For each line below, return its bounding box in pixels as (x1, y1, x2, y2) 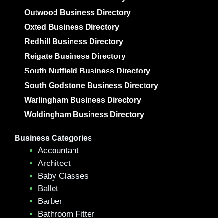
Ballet (38, 184, 58, 193)
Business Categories (15, 134, 92, 142)
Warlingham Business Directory (24, 96, 141, 104)
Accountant (38, 146, 79, 155)
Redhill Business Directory (24, 37, 123, 46)
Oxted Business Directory (24, 23, 119, 31)
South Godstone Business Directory (24, 81, 158, 90)
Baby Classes (38, 171, 89, 181)
